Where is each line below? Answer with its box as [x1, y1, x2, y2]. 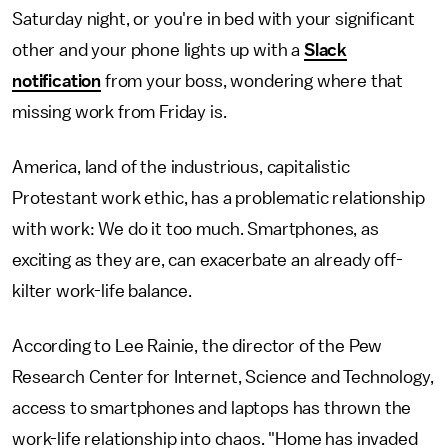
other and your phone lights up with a [12, 40, 304, 59]
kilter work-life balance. [12, 281, 196, 300]
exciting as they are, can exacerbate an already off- [12, 250, 403, 269]
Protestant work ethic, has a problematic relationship [12, 188, 425, 207]
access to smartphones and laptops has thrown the [12, 398, 412, 417]
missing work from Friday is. [12, 102, 227, 121]
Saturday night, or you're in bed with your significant [12, 9, 415, 28]
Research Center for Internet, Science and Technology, [12, 367, 434, 386]
